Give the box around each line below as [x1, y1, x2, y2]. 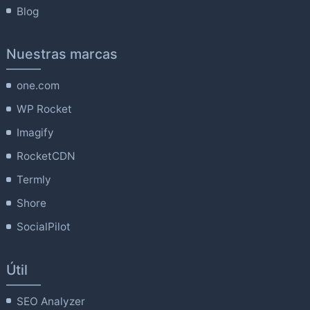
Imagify [17, 126, 55, 140]
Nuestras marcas [6, 46, 118, 63]
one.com [17, 79, 60, 93]
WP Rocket [17, 102, 73, 116]
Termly [17, 173, 52, 187]
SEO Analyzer [17, 294, 86, 308]
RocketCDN [17, 149, 76, 163]
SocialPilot [17, 220, 71, 234]
